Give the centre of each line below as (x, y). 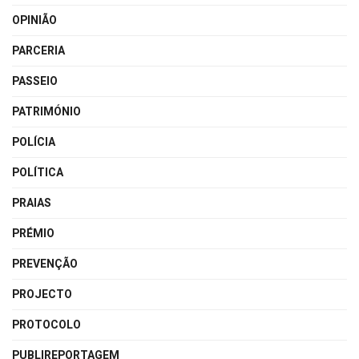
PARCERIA (38, 50)
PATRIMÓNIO (46, 111)
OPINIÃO (34, 20)
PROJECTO (42, 294)
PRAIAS (32, 203)
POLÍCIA (34, 142)
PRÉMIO (33, 233)
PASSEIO (35, 81)
